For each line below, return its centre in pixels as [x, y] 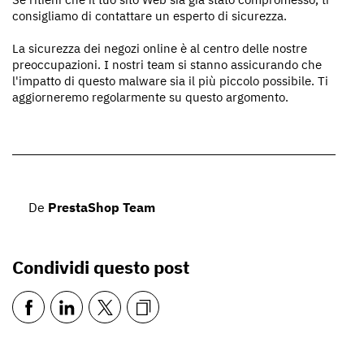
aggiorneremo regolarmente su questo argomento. [150, 97]
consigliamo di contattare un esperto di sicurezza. [149, 15]
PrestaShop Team [102, 207]
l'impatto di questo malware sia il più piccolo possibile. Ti [170, 80]
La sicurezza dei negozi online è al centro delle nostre [160, 48]
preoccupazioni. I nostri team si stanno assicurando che [167, 64]
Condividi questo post [101, 266]
